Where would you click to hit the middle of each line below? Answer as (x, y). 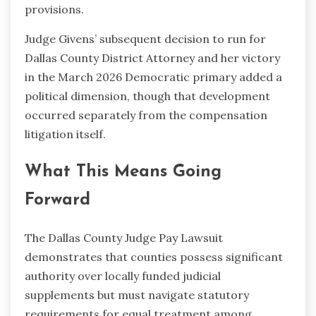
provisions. (54, 10)
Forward (57, 201)
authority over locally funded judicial (123, 276)
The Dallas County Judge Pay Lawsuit (124, 238)
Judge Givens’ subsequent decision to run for (145, 39)
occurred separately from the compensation (146, 115)
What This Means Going (123, 172)
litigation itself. (65, 134)
